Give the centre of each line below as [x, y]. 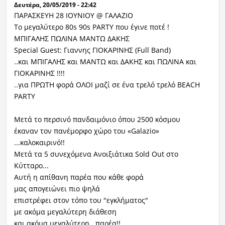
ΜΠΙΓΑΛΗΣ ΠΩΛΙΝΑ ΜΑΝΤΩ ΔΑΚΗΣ [72, 39]
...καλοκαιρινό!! [39, 143]
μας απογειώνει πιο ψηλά [57, 189]
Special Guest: [39, 50]
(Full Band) [153, 50]
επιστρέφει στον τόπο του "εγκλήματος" [81, 200]
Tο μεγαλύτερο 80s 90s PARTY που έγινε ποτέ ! [91, 27]
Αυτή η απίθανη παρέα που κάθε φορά [80, 177]
